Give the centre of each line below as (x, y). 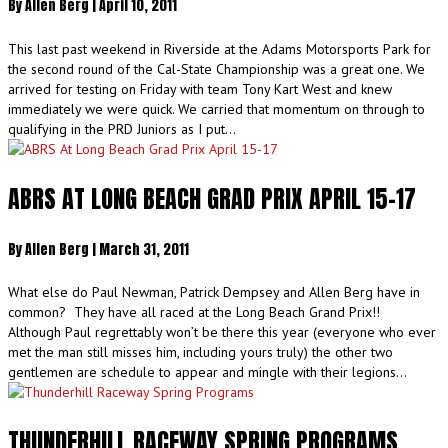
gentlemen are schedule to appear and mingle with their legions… (207, 372)
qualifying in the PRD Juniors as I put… (122, 128)
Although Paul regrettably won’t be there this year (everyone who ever (222, 332)
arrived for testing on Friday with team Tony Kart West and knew (200, 88)
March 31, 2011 (144, 249)
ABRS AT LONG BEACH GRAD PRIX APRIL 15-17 (212, 198)
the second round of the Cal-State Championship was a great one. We (216, 68)
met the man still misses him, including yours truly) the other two (200, 352)
